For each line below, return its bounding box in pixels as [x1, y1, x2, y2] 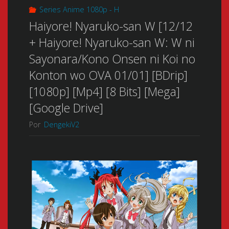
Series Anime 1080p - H [39, 5, 119, 15]
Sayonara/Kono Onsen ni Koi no [29, 51, 195, 67]
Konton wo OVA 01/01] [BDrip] [29, 67, 188, 84]
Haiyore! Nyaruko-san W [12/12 [29, 18, 193, 35]
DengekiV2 [43, 119, 79, 129]
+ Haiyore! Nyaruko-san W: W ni [29, 34, 195, 51]
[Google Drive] [29, 100, 103, 117]
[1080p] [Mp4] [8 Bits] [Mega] [29, 83, 180, 100]
